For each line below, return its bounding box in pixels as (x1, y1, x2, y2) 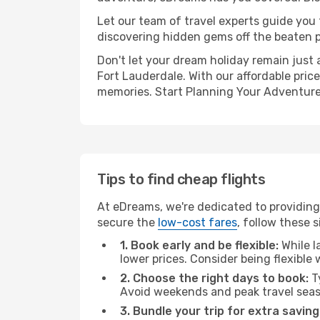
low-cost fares (158, 216, 237, 229)
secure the (97, 216, 158, 229)
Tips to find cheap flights (97, 171, 266, 188)
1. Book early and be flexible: (120, 239, 279, 252)
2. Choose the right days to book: (120, 271, 309, 285)
